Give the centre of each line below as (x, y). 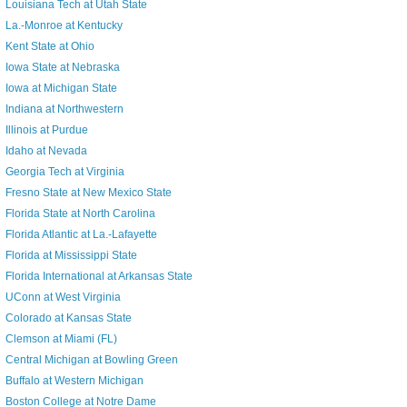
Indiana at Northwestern (64, 109)
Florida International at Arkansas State (99, 277)
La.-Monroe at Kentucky (64, 26)
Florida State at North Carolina (80, 214)
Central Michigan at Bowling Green (91, 360)
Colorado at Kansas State (68, 318)
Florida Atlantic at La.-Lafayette (81, 235)
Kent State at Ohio (50, 47)
